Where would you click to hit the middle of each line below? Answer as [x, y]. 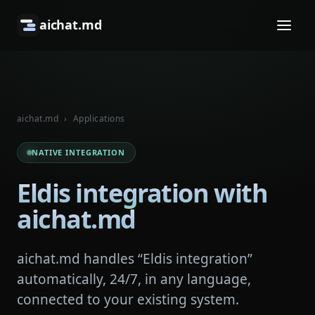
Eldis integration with [142, 193]
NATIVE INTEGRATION [78, 152]
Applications [99, 118]
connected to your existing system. [128, 300]
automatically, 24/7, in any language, [134, 279]
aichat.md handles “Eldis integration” [135, 259]
